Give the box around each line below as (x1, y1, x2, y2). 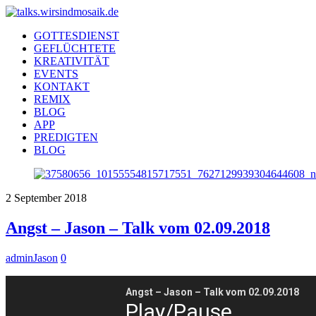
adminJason (6, 251, 58, 264)
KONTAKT (34, 80, 90, 92)
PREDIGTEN (34, 131, 98, 143)
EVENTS (34, 68, 78, 80)
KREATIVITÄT (34, 55, 109, 67)
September (14, 192, 61, 204)
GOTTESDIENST (34, 30, 119, 42)
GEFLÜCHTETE (34, 42, 116, 54)
